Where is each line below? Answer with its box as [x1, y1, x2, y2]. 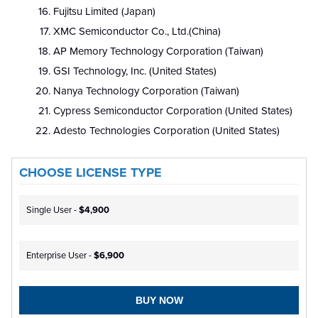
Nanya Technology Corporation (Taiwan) [53, 84, 239, 97]
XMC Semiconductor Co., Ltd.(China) [53, 24, 221, 38]
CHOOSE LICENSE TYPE [19, 164, 162, 180]
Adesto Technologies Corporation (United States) [53, 124, 280, 137]
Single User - [26, 204, 79, 216]
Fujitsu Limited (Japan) [53, 4, 155, 18]
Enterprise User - [26, 249, 94, 261]
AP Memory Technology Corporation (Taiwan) [53, 44, 263, 57]
